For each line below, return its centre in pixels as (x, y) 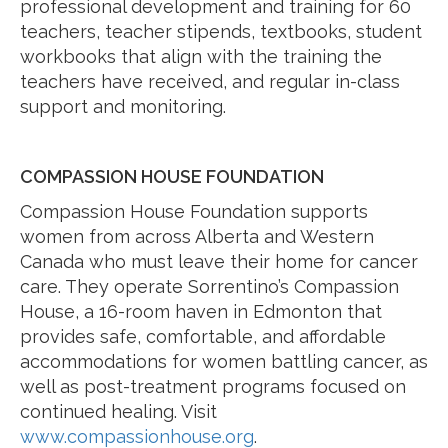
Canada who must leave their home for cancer (219, 261)
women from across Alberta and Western (197, 236)
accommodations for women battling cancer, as (224, 361)
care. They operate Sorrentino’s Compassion (209, 286)
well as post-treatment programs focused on (213, 386)
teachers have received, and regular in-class (210, 81)
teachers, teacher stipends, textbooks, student (221, 31)
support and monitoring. (123, 106)
